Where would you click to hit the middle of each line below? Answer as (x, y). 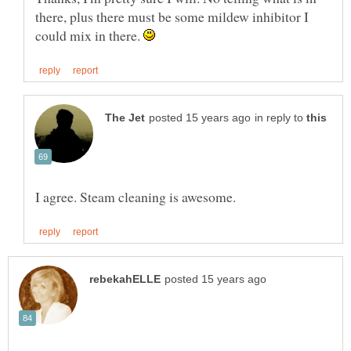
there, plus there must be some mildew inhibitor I (172, 16)
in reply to (280, 118)
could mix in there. (89, 35)
